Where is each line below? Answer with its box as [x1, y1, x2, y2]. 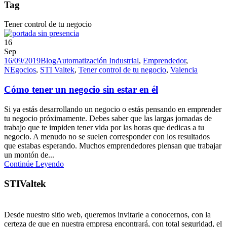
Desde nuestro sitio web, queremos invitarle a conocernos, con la [4, 210, 211, 219]
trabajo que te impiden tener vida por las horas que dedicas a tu [4, 123, 204, 132]
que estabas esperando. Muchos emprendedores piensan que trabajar [4, 141, 221, 150]
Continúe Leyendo [4, 159, 64, 168]
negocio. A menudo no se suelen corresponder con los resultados [4, 132, 210, 141]
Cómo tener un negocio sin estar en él [4, 84, 158, 95]
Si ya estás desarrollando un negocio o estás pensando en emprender [4, 104, 221, 113]
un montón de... [4, 150, 54, 159]
